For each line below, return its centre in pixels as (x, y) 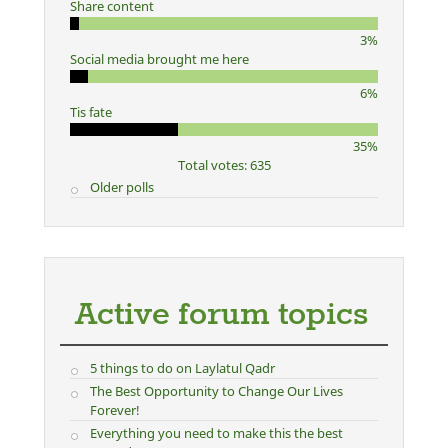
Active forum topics (221, 316)
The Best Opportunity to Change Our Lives (216, 391)
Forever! (114, 410)
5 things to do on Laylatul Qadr (182, 368)
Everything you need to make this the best (216, 433)
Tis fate (91, 112)
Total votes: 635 (224, 165)
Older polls (121, 187)
